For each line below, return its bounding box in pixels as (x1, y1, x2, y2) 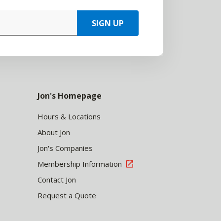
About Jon (37, 127, 70, 137)
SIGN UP (92, 18, 124, 29)
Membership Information (37, 159, 122, 169)
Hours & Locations (37, 111, 101, 121)
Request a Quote (37, 190, 96, 200)
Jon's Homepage (37, 90, 102, 101)
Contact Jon (37, 175, 76, 184)
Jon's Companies (37, 143, 93, 153)
